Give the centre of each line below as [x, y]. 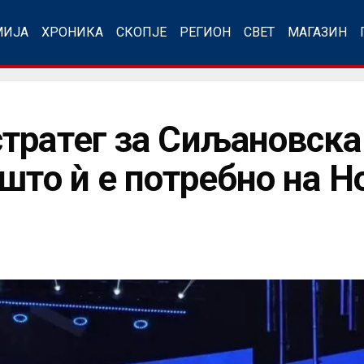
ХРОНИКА [72, 32]
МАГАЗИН [317, 32]
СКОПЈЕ [141, 32]
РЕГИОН [205, 32]
